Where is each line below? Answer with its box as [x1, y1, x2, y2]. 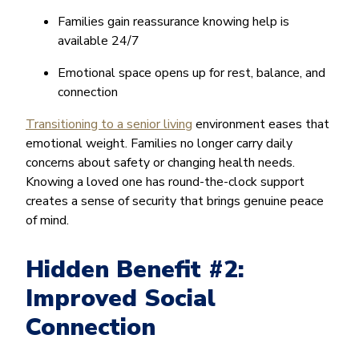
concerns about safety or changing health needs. [26, 153, 295, 171]
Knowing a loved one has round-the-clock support [26, 172, 305, 191]
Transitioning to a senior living [26, 115, 192, 133]
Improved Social [26, 281, 216, 315]
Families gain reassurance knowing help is [58, 12, 289, 30]
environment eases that [192, 115, 329, 133]
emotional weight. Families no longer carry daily [26, 134, 292, 152]
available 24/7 [58, 31, 139, 50]
